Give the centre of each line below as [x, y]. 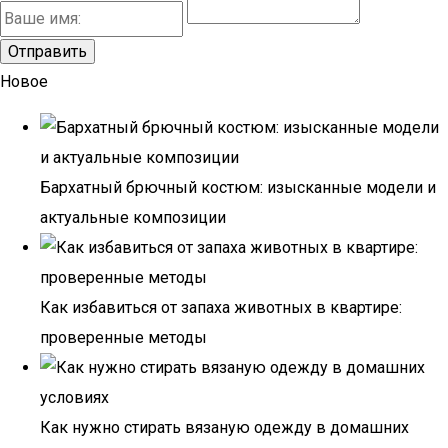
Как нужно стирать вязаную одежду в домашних [224, 427]
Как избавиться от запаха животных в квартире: [221, 307]
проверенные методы [123, 337]
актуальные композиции [133, 217]
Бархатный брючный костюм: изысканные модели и [238, 187]
